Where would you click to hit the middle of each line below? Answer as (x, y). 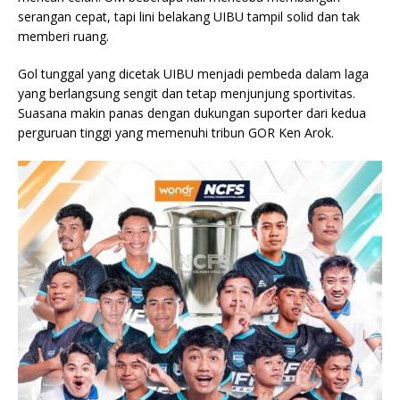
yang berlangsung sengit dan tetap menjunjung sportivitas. (187, 94)
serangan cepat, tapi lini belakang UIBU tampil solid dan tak (189, 17)
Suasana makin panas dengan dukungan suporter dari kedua (192, 113)
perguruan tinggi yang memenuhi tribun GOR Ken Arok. (176, 133)
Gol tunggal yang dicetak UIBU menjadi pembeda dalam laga (193, 74)
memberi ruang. (63, 37)
